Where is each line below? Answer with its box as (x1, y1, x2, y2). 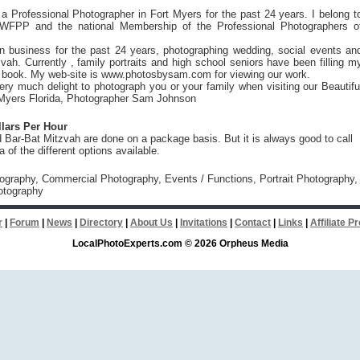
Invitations (180, 217, 227, 228)
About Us (130, 217, 173, 228)
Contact (235, 217, 271, 228)
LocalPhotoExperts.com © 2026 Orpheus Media (72, 238, 288, 249)
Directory (80, 217, 123, 228)
